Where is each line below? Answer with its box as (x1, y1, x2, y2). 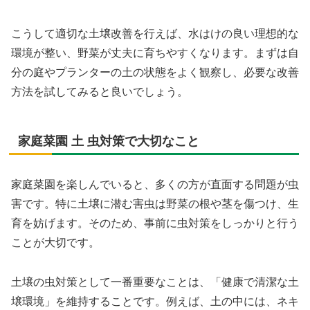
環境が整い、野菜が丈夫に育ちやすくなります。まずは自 (11, 47, 299, 60)
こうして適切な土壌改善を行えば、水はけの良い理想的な (11, 28, 299, 40)
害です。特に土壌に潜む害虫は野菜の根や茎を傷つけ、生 (11, 198, 299, 210)
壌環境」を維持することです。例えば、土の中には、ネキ (11, 295, 299, 307)
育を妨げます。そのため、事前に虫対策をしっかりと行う (11, 217, 299, 230)
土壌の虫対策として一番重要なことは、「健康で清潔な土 (11, 275, 299, 288)
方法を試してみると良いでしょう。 (11, 86, 188, 98)
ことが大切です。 (11, 237, 100, 249)
